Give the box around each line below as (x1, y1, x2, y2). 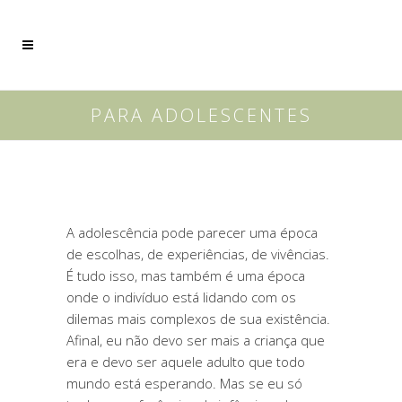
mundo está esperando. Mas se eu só (66, 374, 302, 392)
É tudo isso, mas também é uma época (66, 267, 305, 284)
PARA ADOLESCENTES (90, 103, 312, 127)
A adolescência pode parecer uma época (66, 223, 318, 241)
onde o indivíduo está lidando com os (66, 288, 296, 306)
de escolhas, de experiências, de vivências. (66, 245, 329, 263)
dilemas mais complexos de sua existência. (66, 310, 330, 328)
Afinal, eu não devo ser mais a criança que (66, 331, 325, 349)
